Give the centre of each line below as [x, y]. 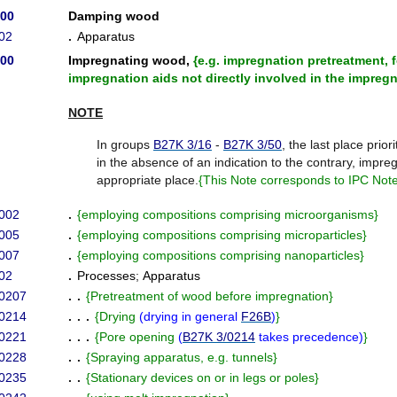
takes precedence [307, 337]
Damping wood [114, 16]
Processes [106, 276]
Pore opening [139, 337]
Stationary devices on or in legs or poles [202, 378]
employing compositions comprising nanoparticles [221, 255]
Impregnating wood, [131, 60]
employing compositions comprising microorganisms [228, 214]
